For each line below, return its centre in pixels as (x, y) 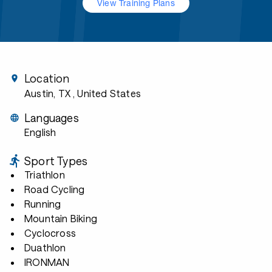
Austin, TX (47, 93)
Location (47, 78)
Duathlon (45, 247)
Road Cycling (55, 189)
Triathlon (45, 175)
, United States (107, 93)
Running (43, 204)
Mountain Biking (61, 218)
